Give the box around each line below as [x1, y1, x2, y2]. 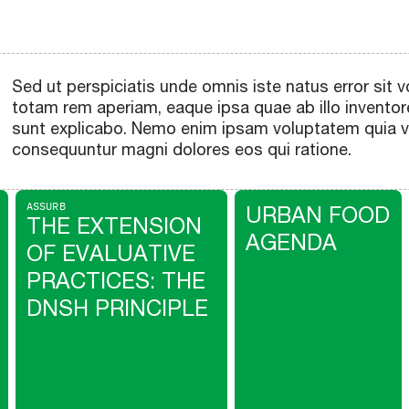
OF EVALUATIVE [26, 239, 195, 266]
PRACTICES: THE [26, 267, 205, 293]
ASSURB [26, 198, 66, 213]
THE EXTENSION [26, 212, 202, 238]
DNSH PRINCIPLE [26, 294, 208, 320]
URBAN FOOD [246, 201, 391, 227]
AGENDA [246, 228, 338, 255]
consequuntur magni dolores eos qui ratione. [12, 139, 352, 159]
